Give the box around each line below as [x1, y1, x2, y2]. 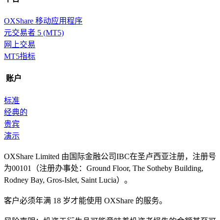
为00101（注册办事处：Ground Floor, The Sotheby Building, [4, 164, 203, 173]
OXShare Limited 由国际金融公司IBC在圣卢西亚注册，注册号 [4, 152, 216, 161]
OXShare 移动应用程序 [4, 16, 82, 25]
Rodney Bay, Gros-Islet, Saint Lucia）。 [4, 176, 134, 185]
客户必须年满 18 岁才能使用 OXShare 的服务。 [4, 196, 167, 205]
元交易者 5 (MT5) [4, 28, 64, 37]
